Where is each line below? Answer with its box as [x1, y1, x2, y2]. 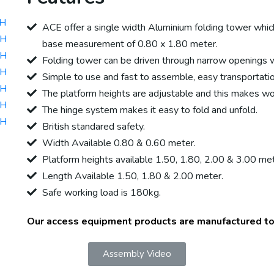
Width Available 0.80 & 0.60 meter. [42, 136, 196, 150]
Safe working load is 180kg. [42, 186, 161, 200]
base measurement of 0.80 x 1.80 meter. [42, 37, 218, 51]
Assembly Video [102, 248, 171, 261]
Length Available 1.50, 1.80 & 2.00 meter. [42, 169, 223, 183]
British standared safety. [42, 120, 145, 134]
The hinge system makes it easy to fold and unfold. [42, 103, 257, 117]
